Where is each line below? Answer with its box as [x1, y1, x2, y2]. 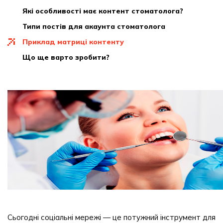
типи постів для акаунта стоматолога [27, 22, 165, 31]
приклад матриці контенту [28, 37, 124, 46]
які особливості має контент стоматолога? [27, 6, 183, 15]
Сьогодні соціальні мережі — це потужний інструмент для [7, 213, 216, 222]
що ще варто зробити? [31, 53, 110, 62]
